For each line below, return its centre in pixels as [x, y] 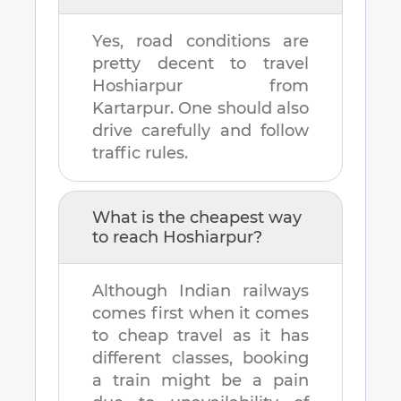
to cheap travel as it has [200, 336]
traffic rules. [140, 154]
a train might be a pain [200, 381]
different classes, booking [200, 358]
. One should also [239, 109]
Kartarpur [131, 109]
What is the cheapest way [197, 218]
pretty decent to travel [200, 64]
